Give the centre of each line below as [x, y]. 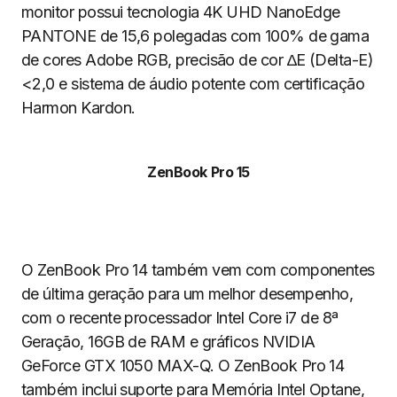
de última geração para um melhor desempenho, [187, 294]
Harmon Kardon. [78, 108]
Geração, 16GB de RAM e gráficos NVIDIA [168, 342]
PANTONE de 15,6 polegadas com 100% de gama [195, 36]
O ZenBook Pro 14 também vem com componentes [198, 270]
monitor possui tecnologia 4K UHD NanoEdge [181, 12]
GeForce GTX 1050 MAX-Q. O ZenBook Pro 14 [183, 366]
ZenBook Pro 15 [198, 172]
